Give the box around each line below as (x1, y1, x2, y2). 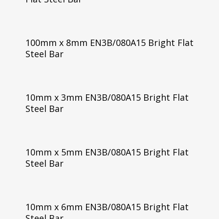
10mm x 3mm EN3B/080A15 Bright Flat (25, 91, 189, 103)
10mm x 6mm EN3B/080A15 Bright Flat (25, 200, 189, 213)
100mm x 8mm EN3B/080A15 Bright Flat (25, 37, 194, 48)
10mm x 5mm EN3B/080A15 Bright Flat (25, 146, 189, 158)
